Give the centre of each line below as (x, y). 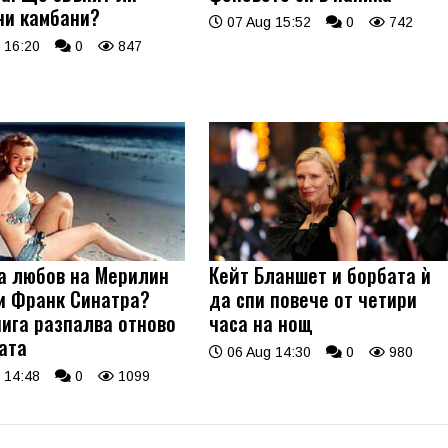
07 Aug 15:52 (267, 21)
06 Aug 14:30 (267, 352)
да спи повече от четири (313, 299)
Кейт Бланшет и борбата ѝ (320, 275)
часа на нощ (261, 323)
